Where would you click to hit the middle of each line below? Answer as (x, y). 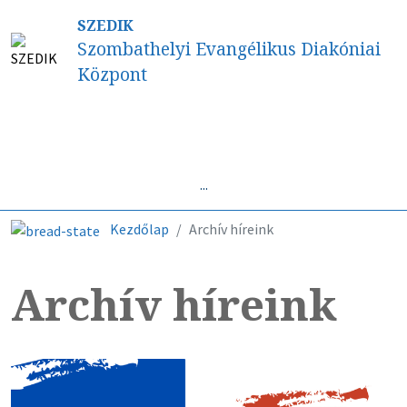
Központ (112, 74)
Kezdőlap (139, 228)
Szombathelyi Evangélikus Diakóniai (228, 49)
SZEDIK (105, 25)
